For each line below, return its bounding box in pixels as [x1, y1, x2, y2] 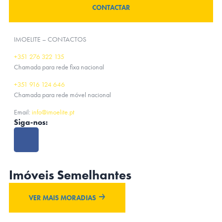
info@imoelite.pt [32, 108, 74, 116]
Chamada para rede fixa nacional [14, 62, 104, 71]
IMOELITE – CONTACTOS [14, 35, 86, 44]
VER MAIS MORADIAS [29, 193, 96, 202]
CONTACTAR [92, 3, 130, 12]
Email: [14, 108, 32, 116]
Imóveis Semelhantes [9, 166, 131, 183]
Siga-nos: [14, 117, 48, 127]
